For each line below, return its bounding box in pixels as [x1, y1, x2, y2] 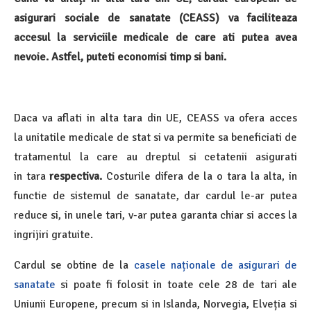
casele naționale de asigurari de [133, 258, 298, 272]
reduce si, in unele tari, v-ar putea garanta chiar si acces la [14, 208, 297, 222]
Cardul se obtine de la [14, 258, 134, 272]
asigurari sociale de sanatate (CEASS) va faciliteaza [14, 11, 297, 25]
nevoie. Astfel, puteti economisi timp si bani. [14, 50, 229, 64]
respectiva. [49, 169, 107, 183]
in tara [14, 169, 46, 183]
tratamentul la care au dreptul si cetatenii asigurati [14, 150, 297, 164]
